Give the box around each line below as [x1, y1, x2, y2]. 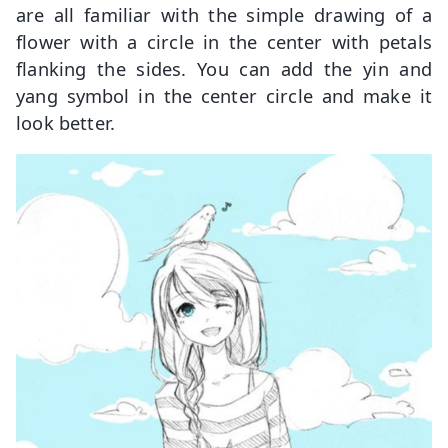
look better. [16, 109, 116, 135]
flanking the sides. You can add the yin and [16, 55, 432, 81]
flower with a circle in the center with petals [16, 28, 432, 54]
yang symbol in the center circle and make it [16, 82, 432, 108]
